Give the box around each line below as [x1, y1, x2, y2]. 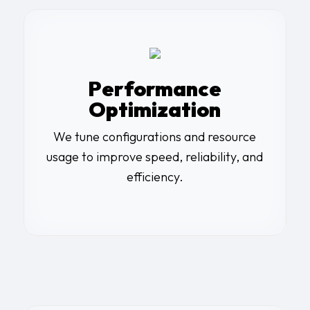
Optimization [89, 96, 221, 123]
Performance [88, 75, 222, 102]
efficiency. [126, 169, 183, 185]
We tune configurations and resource [53, 129, 257, 145]
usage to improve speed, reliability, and [46, 149, 264, 165]
